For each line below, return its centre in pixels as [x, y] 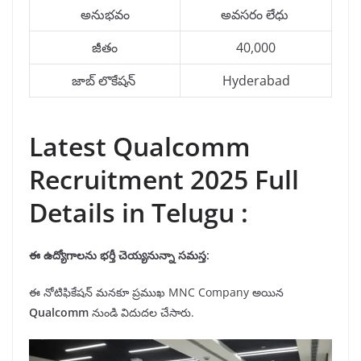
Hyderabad [256, 81]
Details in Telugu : [139, 213]
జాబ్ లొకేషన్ [103, 81]
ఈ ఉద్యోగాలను [64, 255]
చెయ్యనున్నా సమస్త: [164, 255]
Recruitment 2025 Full [164, 180]
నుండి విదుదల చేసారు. [145, 313]
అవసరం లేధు [254, 15]
